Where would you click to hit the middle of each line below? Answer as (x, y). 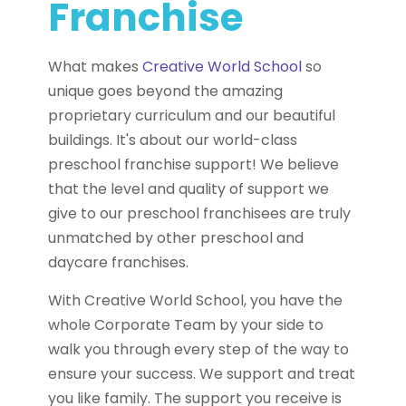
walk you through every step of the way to (198, 349)
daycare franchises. (118, 262)
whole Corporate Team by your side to (186, 325)
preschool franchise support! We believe (193, 164)
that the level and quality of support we (188, 189)
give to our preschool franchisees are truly (199, 213)
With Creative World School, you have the (195, 300)
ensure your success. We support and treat (202, 374)
